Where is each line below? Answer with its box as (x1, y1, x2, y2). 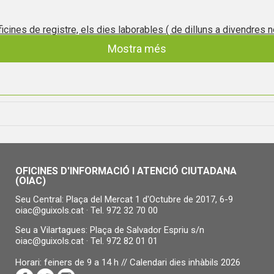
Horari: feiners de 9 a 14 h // (15, 256, 130, 268)
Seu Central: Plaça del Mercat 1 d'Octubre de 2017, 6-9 (15, 193, 233, 205)
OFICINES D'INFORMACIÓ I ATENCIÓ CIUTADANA (15, 165, 237, 177)
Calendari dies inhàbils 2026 (130, 256, 240, 268)
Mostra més (108, 42, 166, 55)
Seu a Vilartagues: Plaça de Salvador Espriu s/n (15, 224, 204, 235)
